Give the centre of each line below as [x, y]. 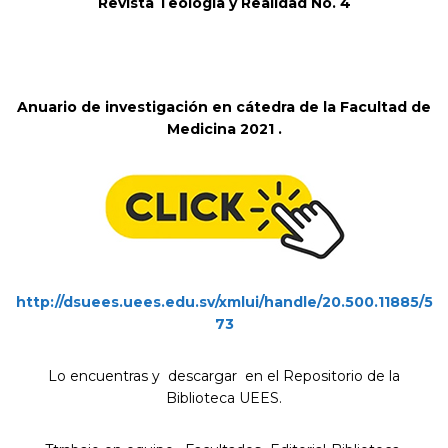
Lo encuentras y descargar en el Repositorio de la [224, 375]
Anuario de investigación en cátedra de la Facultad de [224, 106]
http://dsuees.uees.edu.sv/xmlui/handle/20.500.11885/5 [224, 301]
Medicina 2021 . [224, 128]
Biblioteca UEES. [224, 397]
